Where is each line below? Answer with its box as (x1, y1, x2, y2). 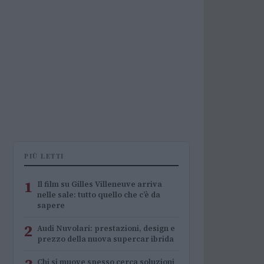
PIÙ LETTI (24, 151, 64, 161)
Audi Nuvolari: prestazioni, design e (37, 223, 175, 233)
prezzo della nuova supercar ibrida (37, 234, 174, 244)
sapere (37, 200, 65, 210)
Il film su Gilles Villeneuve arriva (37, 179, 162, 189)
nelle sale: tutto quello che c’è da (37, 190, 160, 200)
